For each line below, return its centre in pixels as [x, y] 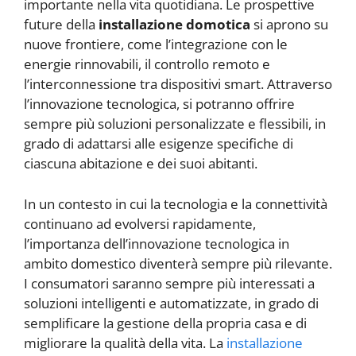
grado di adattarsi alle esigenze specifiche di [159, 144]
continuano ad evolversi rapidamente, [140, 223]
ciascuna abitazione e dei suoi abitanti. [141, 164]
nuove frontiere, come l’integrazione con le [156, 44]
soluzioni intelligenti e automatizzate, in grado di [171, 303]
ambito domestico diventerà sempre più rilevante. [178, 263]
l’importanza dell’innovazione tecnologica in [157, 243]
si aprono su [289, 25]
